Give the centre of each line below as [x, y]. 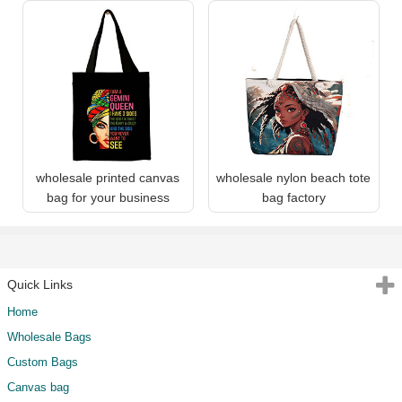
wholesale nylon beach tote [294, 178]
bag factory [293, 198]
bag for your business [108, 198]
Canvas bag [38, 388]
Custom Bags [43, 363]
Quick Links [40, 285]
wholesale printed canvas [108, 178]
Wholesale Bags [49, 337]
